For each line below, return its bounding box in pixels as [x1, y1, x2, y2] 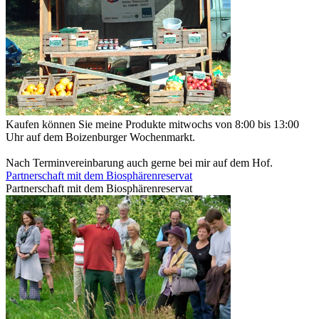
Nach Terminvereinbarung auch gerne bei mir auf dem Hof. [6, 156, 273, 169]
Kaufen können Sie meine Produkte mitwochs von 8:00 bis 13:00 [6, 117, 299, 130]
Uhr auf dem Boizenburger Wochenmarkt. [6, 130, 195, 143]
